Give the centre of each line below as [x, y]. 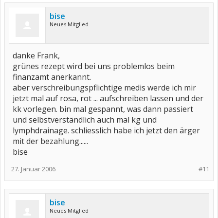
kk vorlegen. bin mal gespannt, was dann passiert [103, 109]
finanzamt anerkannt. [52, 77]
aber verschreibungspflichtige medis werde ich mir [104, 88]
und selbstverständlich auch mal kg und [85, 120]
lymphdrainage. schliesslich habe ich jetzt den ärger [106, 130]
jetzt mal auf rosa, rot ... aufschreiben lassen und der [108, 98]
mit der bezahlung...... [50, 141]
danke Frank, [36, 55]
